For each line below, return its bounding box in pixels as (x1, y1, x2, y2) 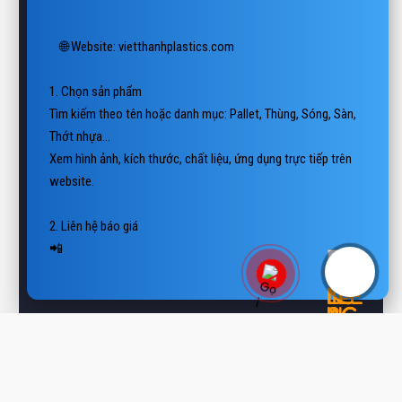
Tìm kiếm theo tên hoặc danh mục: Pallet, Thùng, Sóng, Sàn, (48, 83, 356, 100)
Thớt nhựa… (48, 106, 110, 122)
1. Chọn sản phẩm (48, 61, 142, 77)
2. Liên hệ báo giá (48, 196, 138, 212)
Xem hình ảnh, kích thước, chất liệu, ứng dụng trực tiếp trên (48, 128, 352, 144)
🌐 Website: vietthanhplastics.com (59, 16, 234, 32)
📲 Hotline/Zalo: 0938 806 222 (48, 218, 206, 234)
